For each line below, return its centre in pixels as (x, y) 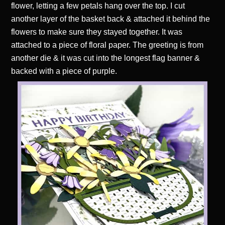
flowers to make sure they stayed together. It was (97, 32)
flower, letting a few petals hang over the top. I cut (98, 6)
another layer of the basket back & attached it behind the (111, 19)
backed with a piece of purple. (64, 71)
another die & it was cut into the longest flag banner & (106, 58)
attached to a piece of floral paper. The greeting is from (107, 45)
